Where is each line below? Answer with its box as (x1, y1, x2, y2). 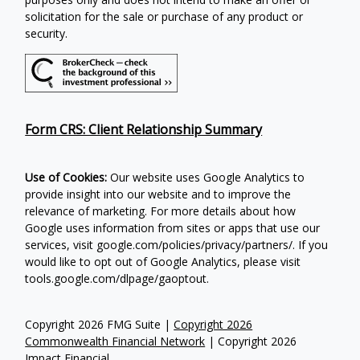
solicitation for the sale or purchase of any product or (25, 8, 304, 24)
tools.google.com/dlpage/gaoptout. (25, 271, 210, 287)
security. (25, 25, 68, 41)
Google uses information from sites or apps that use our (25, 220, 321, 236)
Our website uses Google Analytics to (107, 170, 305, 186)
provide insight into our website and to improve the (25, 186, 292, 202)
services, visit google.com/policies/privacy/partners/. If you (25, 237, 329, 253)
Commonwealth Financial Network (25, 333, 206, 350)
